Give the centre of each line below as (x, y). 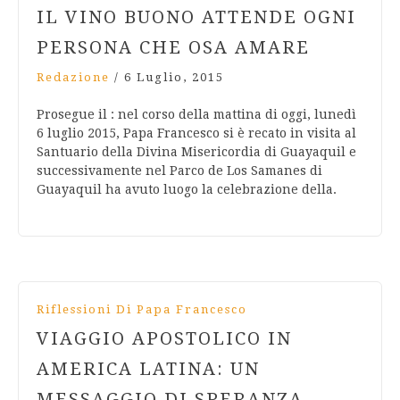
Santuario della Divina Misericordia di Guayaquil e (196, 152)
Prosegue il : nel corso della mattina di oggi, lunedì (196, 115)
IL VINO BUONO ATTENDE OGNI (196, 17)
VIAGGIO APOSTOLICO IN (164, 339)
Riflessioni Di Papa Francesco (142, 310)
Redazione (73, 78)
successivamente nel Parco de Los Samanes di (179, 171)
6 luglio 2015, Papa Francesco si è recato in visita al (196, 133)
